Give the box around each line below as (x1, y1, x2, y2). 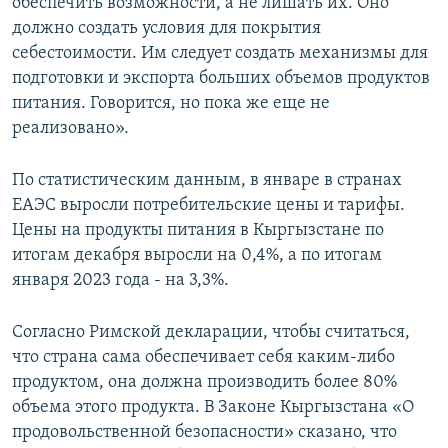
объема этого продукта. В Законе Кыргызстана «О (12, 398, 414, 417)
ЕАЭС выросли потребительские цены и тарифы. (12, 196, 405, 215)
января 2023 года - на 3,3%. (12, 271, 229, 290)
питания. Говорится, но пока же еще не (12, 94, 330, 113)
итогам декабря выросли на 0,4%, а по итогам (12, 246, 382, 265)
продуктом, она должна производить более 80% (12, 373, 397, 392)
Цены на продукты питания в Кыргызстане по (12, 221, 384, 240)
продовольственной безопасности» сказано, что (12, 423, 397, 442)
